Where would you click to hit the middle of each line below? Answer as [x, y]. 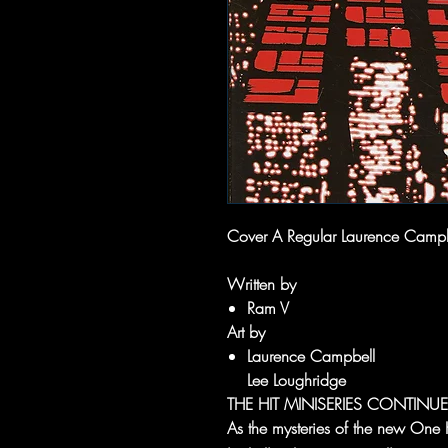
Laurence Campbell [311, 356]
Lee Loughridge [296, 380]
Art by [246, 332]
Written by [261, 284]
